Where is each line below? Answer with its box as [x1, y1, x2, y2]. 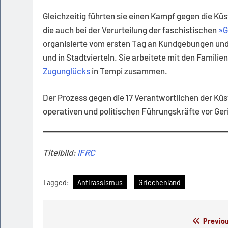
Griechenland [138, 177, 181, 187]
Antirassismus [77, 177, 123, 187]
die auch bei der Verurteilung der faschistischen [43, 24, 218, 35]
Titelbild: [43, 147, 77, 158]
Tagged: [43, 177, 70, 187]
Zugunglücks [43, 65, 92, 76]
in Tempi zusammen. [92, 65, 167, 76]
